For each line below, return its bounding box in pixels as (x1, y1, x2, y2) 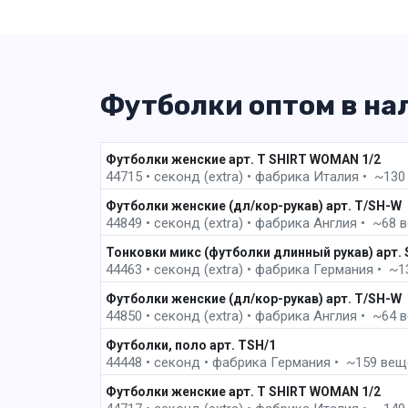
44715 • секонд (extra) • (105, 168, 255, 186)
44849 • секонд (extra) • (105, 215, 255, 232)
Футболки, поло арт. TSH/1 (105, 337, 276, 352)
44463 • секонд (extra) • (105, 261, 255, 279)
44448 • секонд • (105, 354, 212, 372)
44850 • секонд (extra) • (105, 308, 255, 325)
